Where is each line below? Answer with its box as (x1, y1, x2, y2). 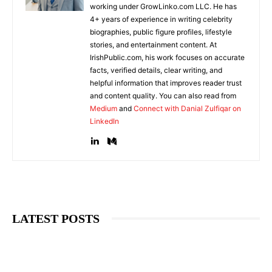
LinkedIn (90, 116, 119, 126)
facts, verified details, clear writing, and (90, 65, 222, 75)
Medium (90, 103, 117, 113)
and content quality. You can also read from (90, 90, 236, 100)
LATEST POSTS (12, 211, 100, 225)
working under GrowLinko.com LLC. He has (90, 1, 237, 11)
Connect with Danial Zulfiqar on (134, 103, 241, 113)
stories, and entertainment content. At (90, 39, 217, 49)
